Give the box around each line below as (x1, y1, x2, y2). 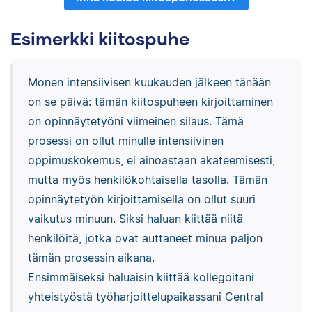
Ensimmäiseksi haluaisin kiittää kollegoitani (27, 270, 254, 285)
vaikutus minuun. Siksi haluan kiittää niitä (27, 212, 243, 226)
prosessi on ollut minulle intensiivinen (27, 134, 224, 148)
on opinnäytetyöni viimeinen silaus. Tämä (27, 114, 244, 129)
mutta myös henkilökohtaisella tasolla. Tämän (27, 173, 267, 187)
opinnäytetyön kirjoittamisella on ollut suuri (27, 192, 256, 207)
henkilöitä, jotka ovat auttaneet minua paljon (27, 231, 263, 246)
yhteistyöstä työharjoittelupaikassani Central (27, 290, 263, 304)
